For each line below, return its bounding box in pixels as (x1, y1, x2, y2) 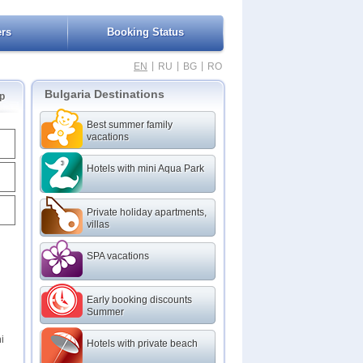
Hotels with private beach (87, 338, 198, 349)
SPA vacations (87, 250, 149, 262)
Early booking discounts (87, 294, 192, 305)
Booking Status (107, 26, 184, 38)
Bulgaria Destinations (45, 88, 164, 100)
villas (87, 219, 109, 230)
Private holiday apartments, (87, 207, 207, 218)
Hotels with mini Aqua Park (87, 163, 204, 174)
